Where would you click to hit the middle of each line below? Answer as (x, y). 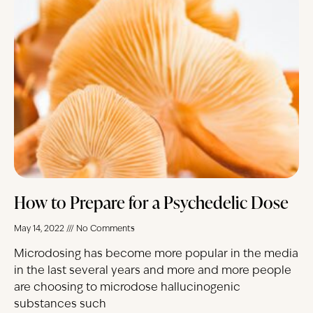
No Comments (104, 229)
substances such (60, 304)
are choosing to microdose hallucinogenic (127, 287)
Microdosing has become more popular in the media (156, 254)
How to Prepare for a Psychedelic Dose (151, 202)
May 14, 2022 (40, 229)
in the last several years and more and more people (153, 271)
